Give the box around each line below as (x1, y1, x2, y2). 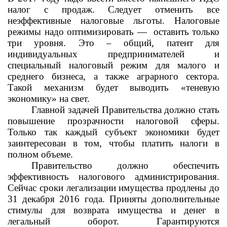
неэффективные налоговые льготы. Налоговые (8, 15, 219, 26)
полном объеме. (8, 149, 73, 160)
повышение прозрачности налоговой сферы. (8, 116, 219, 126)
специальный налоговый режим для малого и (8, 60, 219, 70)
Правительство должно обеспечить (31, 160, 219, 171)
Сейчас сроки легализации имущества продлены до (8, 182, 219, 193)
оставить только (153, 26, 219, 37)
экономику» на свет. (8, 93, 90, 104)
